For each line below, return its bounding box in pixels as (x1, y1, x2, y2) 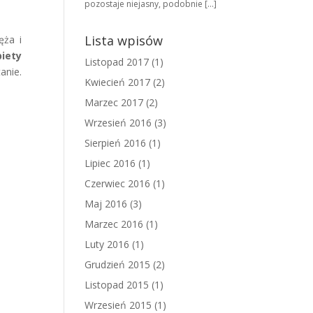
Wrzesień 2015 (85, 298, 152, 312)
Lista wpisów (85, 32, 163, 49)
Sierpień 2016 (85, 136, 146, 150)
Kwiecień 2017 (85, 75, 150, 89)
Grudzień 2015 (85, 258, 150, 271)
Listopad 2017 (85, 55, 149, 68)
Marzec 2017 (85, 96, 143, 109)
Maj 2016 (85, 197, 127, 210)
